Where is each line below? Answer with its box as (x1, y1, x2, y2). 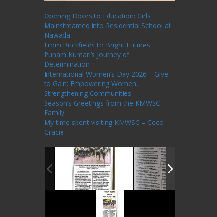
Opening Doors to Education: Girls (44, 11, 151, 20)
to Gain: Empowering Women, (44, 78, 138, 88)
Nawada (44, 30, 70, 40)
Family (44, 108, 64, 117)
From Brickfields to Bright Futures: (44, 40, 152, 49)
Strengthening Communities (44, 88, 131, 98)
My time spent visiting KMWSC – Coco (44, 117, 164, 127)
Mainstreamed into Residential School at (44, 20, 171, 30)
